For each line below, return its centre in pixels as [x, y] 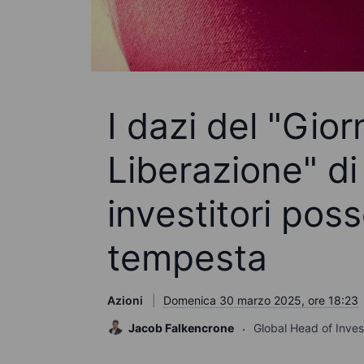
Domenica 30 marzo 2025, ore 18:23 [261, 300]
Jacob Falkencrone [181, 327]
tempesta [187, 258]
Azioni [125, 300]
